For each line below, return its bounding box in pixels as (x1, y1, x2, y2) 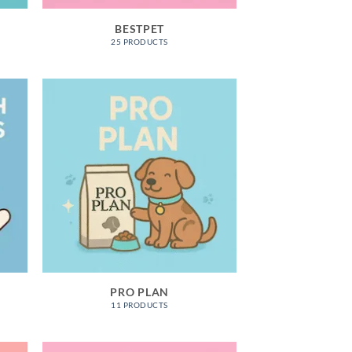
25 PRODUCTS (111, 36, 168, 46)
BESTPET (115, 21, 165, 35)
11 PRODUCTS (111, 300, 168, 310)
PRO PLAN (110, 285, 170, 299)
